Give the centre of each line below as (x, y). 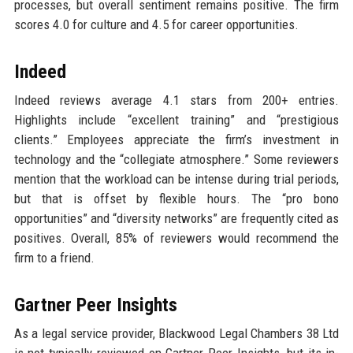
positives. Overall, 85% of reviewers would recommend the (176, 238)
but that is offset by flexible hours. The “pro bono (176, 198)
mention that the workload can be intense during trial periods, (176, 178)
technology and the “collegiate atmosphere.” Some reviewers (176, 159)
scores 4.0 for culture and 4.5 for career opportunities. (156, 24)
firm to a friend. (54, 257)
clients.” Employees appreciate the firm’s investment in (176, 139)
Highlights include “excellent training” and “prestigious (176, 119)
